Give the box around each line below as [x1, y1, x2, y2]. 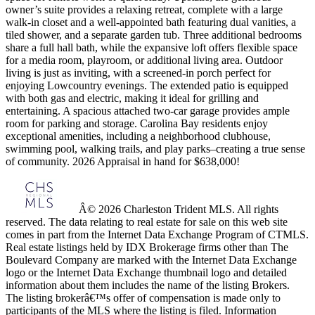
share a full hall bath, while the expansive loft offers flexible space [6, 41, 297, 54]
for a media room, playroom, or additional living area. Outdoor [6, 54, 283, 67]
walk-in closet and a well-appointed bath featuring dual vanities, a [6, 16, 296, 29]
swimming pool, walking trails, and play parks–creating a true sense [6, 143, 305, 155]
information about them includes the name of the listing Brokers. [6, 279, 290, 292]
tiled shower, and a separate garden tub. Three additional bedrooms [6, 29, 302, 41]
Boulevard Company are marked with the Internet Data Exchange [6, 254, 297, 266]
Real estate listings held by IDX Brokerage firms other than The [6, 241, 288, 254]
